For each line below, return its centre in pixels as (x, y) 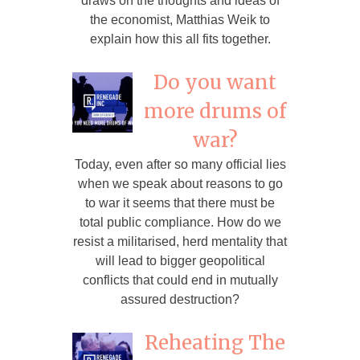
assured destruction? (180, 300)
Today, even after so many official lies (180, 165)
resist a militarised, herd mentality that (180, 242)
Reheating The (215, 343)
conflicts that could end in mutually (180, 280)
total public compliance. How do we (180, 223)
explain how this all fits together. (180, 39)
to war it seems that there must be (180, 203)
